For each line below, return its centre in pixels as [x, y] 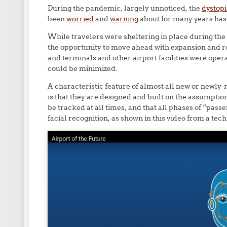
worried [81, 19]
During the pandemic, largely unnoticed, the [124, 8]
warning [124, 19]
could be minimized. [82, 69]
